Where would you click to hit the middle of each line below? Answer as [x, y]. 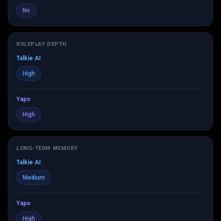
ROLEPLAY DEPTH [41, 44]
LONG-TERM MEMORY [47, 148]
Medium [34, 178]
